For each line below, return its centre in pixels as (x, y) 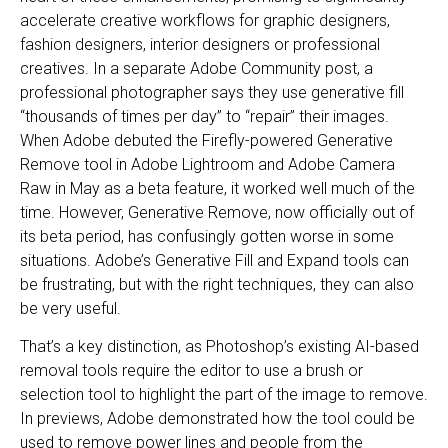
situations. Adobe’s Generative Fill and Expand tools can (214, 260)
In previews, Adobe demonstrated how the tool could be (217, 419)
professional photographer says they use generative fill (212, 92)
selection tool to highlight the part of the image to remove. (224, 395)
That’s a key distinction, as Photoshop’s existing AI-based (219, 347)
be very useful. (70, 308)
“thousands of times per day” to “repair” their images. (204, 116)
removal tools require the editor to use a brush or (191, 371)
